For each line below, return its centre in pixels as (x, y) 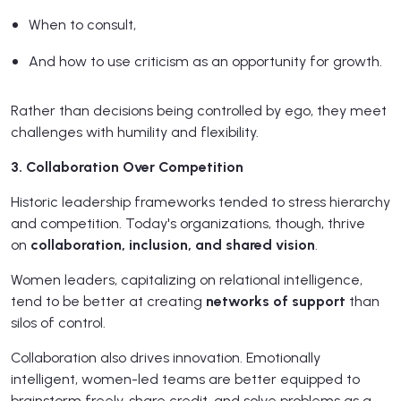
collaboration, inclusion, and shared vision (173, 245)
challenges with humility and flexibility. (135, 132)
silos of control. (58, 323)
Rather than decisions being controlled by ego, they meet (199, 111)
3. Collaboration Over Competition (127, 167)
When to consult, (82, 25)
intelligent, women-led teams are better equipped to (185, 380)
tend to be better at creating (108, 302)
